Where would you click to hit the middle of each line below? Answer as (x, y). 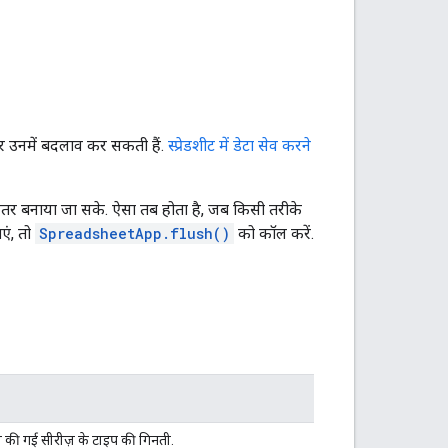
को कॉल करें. (274, 233)
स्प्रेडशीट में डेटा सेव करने (239, 145)
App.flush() (182, 233)
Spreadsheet (87, 233)
